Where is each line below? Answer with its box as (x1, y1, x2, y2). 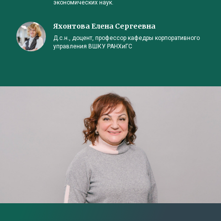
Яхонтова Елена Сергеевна (53, 22, 155, 31)
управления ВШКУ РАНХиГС (53, 43, 132, 50)
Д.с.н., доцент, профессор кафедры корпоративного (53, 35, 200, 42)
